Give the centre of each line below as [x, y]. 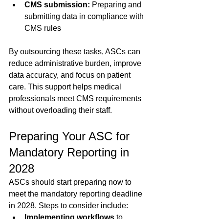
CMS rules [45, 28]
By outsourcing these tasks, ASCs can [76, 52]
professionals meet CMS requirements [76, 99]
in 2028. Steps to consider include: [68, 206]
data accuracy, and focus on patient [71, 75]
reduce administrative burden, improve [76, 64]
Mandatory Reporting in [71, 153]
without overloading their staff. [60, 110]
